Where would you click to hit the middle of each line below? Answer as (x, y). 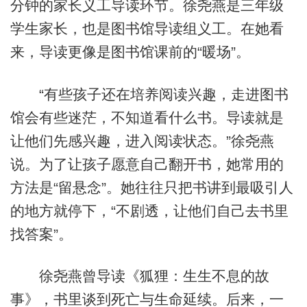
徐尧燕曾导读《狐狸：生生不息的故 (139, 275)
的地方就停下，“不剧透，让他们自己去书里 (149, 210)
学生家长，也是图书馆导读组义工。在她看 (147, 29)
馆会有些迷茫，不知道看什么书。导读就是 (147, 117)
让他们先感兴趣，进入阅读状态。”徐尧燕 (142, 140)
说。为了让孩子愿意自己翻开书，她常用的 (147, 164)
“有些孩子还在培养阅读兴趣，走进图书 (149, 94)
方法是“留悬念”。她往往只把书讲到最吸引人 (151, 187)
